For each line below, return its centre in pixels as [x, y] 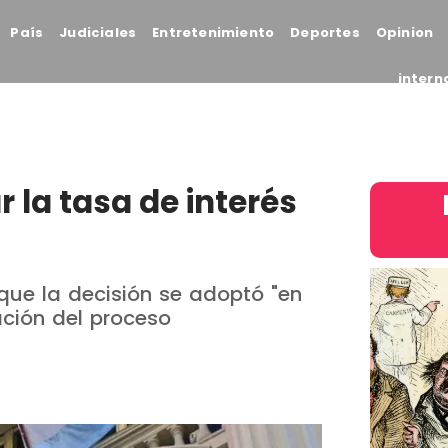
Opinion [404, 32]
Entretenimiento [213, 32]
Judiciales [98, 32]
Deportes [325, 32]
